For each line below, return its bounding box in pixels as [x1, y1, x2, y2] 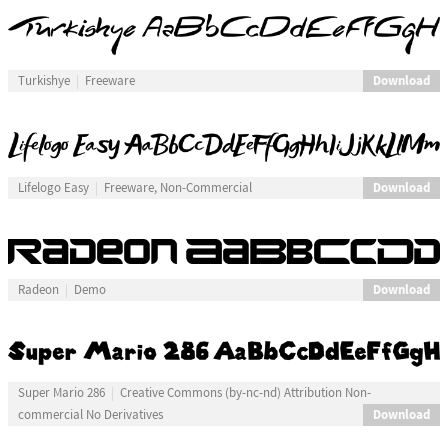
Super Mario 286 [17, 384, 105, 401]
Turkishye [17, 73, 70, 90]
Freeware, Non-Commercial [103, 180, 252, 197]
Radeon [17, 282, 59, 299]
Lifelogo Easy [17, 180, 89, 197]
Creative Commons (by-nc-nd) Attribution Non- [119, 384, 371, 401]
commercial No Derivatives [17, 406, 163, 423]
